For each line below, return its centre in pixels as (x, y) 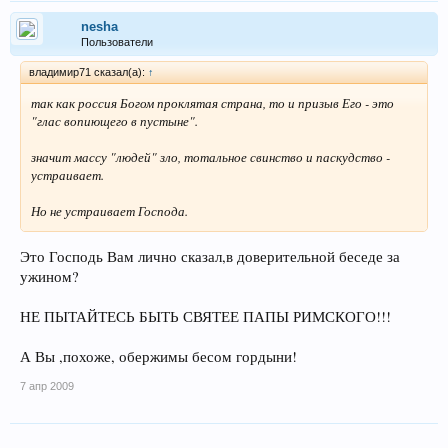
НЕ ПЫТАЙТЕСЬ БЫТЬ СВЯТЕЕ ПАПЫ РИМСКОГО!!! (205, 316)
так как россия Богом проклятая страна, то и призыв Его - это (212, 102)
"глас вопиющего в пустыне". (114, 120)
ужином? (49, 276)
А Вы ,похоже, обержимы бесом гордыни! (158, 356)
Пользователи (117, 41)
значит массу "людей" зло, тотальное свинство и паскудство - (210, 156)
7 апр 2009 (47, 385)
